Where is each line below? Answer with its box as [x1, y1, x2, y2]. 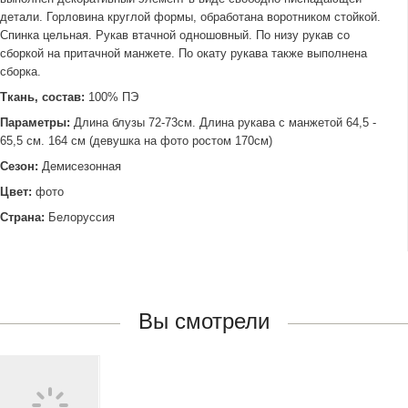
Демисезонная [38, 159, 121, 173]
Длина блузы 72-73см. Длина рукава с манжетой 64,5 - [70, 116, 376, 129]
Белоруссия [48, 210, 115, 224]
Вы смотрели [138, 309, 270, 333]
